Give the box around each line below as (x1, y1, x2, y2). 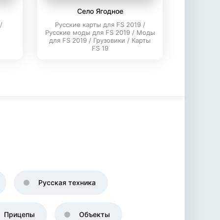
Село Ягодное (77, 7, 123, 15)
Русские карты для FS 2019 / (55, 21, 145, 28)
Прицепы (4, 210, 35, 219)
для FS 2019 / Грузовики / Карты (49, 36, 151, 44)
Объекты (79, 210, 110, 219)
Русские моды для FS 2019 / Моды (45, 28, 155, 36)
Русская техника (38, 178, 96, 187)
